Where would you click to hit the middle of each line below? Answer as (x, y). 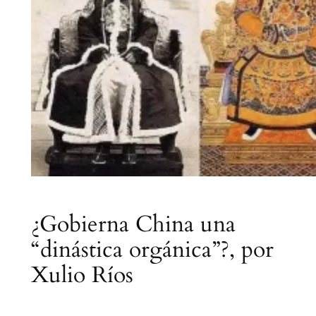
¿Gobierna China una (133, 224)
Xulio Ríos (82, 275)
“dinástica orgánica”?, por (152, 249)
